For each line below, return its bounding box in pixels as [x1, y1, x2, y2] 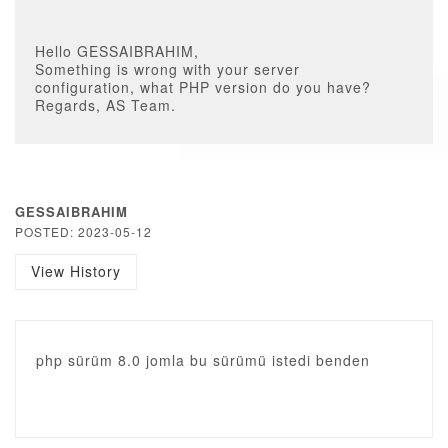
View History [31, 261, 121, 281]
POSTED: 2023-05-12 [15, 223, 152, 240]
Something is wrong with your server [35, 59, 300, 79]
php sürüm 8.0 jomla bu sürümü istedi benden [36, 350, 370, 370]
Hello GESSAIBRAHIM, [35, 41, 199, 61]
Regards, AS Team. [35, 95, 176, 115]
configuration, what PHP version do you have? [35, 77, 371, 97]
